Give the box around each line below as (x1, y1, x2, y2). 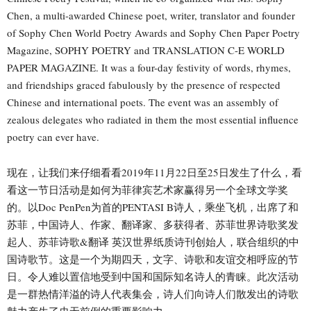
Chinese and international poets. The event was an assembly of (7, 94, 278, 109)
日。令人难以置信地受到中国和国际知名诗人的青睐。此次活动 (7, 269, 299, 283)
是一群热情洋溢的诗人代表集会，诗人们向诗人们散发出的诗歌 (7, 286, 299, 301)
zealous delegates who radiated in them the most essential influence (7, 112, 299, 126)
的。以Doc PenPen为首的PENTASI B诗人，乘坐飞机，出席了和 (7, 199, 299, 214)
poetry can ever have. (7, 129, 99, 144)
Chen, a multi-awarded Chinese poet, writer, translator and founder (7, 8, 295, 22)
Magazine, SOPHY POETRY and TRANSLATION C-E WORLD (7, 42, 285, 57)
